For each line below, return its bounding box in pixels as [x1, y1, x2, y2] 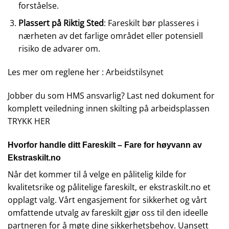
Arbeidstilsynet [106, 66, 164, 78]
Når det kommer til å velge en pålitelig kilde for [8, 168, 187, 180]
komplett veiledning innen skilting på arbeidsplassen [8, 102, 210, 114]
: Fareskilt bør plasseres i [103, 17, 199, 29]
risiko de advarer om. [18, 43, 100, 55]
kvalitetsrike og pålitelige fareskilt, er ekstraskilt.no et [8, 181, 211, 193]
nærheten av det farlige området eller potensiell [18, 30, 203, 42]
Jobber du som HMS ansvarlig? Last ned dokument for [8, 89, 215, 101]
